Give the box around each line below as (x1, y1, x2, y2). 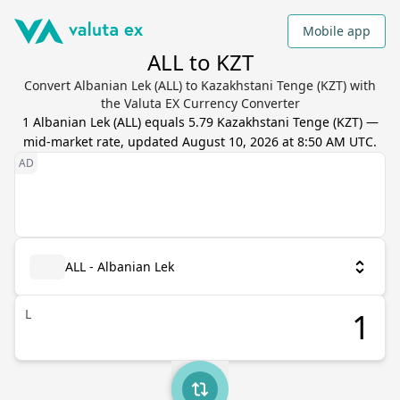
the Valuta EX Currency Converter (100, 95, 300, 112)
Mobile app (303, 22, 371, 39)
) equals (137, 113, 188, 130)
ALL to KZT (146, 47, 254, 77)
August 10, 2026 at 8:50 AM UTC (182, 133, 373, 150)
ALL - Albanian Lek (65, 258, 174, 275)
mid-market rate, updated (23, 133, 182, 150)
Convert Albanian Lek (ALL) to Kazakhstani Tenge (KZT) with (24, 77, 376, 94)
